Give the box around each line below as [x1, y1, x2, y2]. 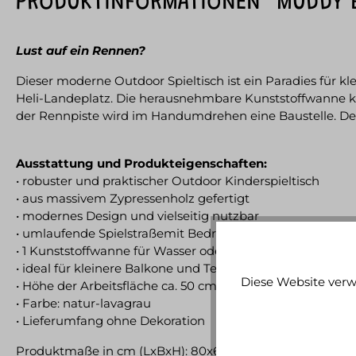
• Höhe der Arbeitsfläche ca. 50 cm [16, 277, 217, 293]
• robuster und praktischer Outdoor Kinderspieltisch [16, 172, 319, 188]
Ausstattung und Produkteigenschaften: [16, 155, 267, 171]
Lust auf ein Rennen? [16, 42, 145, 58]
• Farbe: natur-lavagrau [16, 295, 151, 311]
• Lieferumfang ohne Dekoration [16, 312, 205, 328]
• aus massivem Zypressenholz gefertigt [16, 190, 250, 206]
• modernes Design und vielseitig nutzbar [16, 207, 259, 223]
